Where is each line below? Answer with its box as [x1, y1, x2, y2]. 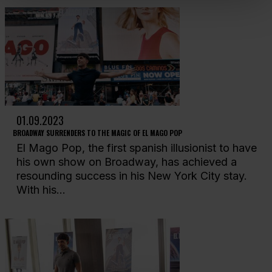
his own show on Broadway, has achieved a [16, 155, 237, 169]
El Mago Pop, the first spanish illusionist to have [16, 141, 257, 155]
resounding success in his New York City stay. [16, 169, 247, 183]
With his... [16, 183, 66, 197]
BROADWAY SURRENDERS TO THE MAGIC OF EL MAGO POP [12, 127, 182, 138]
